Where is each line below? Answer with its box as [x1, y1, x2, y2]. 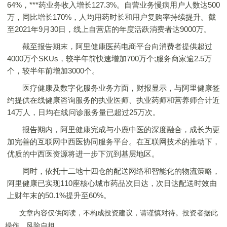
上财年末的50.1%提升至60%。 [7, 191, 111, 200]
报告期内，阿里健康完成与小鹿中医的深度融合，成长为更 [7, 125, 220, 134]
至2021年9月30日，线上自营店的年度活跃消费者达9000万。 [7, 25, 211, 33]
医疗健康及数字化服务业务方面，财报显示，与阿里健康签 [7, 84, 220, 92]
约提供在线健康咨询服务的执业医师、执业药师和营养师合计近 [7, 96, 220, 104]
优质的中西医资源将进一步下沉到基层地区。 [7, 149, 159, 158]
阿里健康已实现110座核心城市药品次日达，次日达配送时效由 [7, 179, 217, 187]
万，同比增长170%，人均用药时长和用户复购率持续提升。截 [7, 13, 216, 21]
